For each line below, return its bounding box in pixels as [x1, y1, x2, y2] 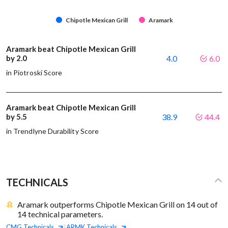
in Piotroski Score [6, 68, 63, 77]
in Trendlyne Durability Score [6, 127, 99, 136]
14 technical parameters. [17, 209, 103, 219]
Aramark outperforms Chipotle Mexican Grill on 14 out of [17, 199, 218, 210]
